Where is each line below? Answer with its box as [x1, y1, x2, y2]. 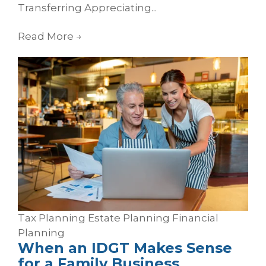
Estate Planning [88, 211, 172, 224]
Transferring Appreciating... [18, 2, 157, 14]
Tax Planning [18, 211, 88, 224]
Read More [18, 30, 76, 42]
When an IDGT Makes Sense [18, 239, 232, 256]
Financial [172, 211, 218, 224]
